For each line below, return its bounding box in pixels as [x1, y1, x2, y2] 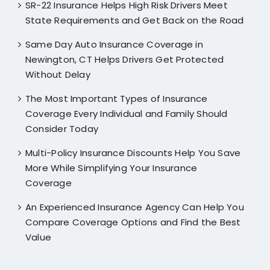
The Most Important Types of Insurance [25, 92, 208, 105]
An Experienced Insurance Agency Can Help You [25, 200, 244, 213]
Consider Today [25, 122, 99, 135]
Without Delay [25, 67, 90, 81]
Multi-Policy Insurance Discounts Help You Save [25, 146, 241, 159]
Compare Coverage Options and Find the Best [25, 215, 241, 228]
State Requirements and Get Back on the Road [25, 13, 244, 27]
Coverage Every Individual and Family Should [25, 107, 228, 120]
